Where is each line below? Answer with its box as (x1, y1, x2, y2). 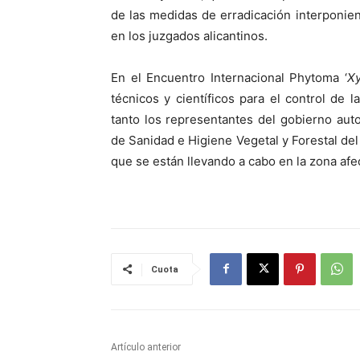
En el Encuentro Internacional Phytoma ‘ (111, 70, 347, 86)
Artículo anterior (111, 342, 181, 354)
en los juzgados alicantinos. (111, 28, 268, 44)
